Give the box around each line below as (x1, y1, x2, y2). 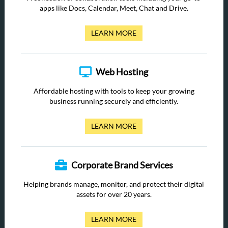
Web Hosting (96, 66, 149, 77)
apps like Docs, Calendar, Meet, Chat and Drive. (39, 4, 188, 12)
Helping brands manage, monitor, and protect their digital (23, 180, 205, 188)
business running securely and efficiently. (49, 97, 179, 105)
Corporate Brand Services (71, 159, 173, 170)
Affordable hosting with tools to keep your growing (33, 87, 194, 95)
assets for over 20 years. (76, 190, 152, 198)
